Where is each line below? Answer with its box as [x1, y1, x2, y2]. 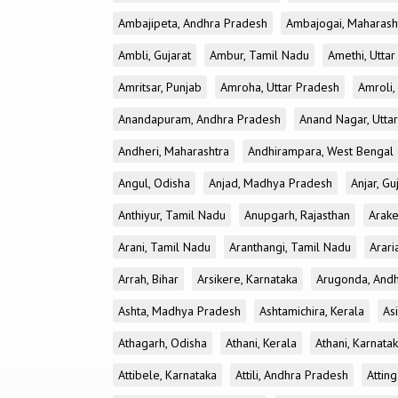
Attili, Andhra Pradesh [235, 367, 348, 383]
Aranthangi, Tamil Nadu [229, 239, 351, 255]
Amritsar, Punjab [118, 79, 202, 95]
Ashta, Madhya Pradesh [118, 303, 241, 319]
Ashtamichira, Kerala [259, 303, 364, 319]
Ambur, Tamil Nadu [210, 47, 309, 63]
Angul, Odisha [118, 175, 190, 191]
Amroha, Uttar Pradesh [220, 79, 339, 95]
